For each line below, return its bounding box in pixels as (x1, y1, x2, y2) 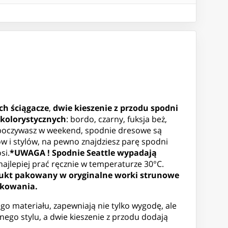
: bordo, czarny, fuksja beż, (66, 113, 167, 125)
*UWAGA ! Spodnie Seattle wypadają (10, 147, 157, 159)
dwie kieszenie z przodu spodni (51, 102, 178, 114)
